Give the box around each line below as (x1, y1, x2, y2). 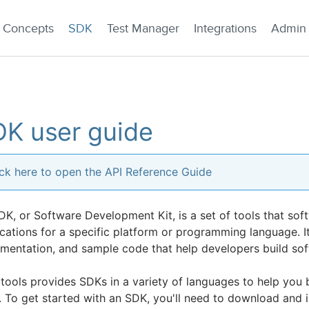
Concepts (3, 21, 54, 36)
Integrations (194, 21, 257, 36)
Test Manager (107, 21, 179, 36)
